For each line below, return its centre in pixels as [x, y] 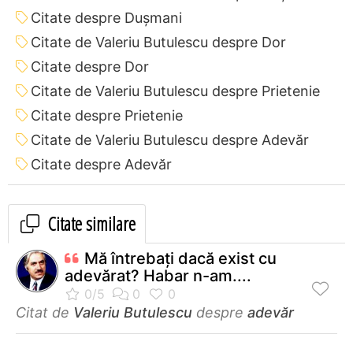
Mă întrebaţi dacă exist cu [180, 258]
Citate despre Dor [90, 66]
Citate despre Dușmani [106, 17]
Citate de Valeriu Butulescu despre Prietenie [175, 91]
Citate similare [90, 223]
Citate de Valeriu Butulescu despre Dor [158, 42]
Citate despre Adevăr [101, 164]
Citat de [45, 312]
